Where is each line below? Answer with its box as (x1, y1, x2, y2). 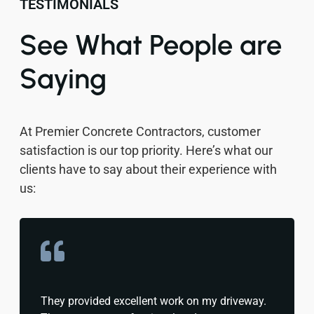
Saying (20, 61, 107, 95)
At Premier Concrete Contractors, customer (20, 123, 261, 139)
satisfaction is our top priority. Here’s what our (20, 142, 273, 158)
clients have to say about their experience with (20, 161, 277, 177)
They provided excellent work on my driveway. (41, 294, 266, 308)
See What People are (20, 27, 282, 62)
